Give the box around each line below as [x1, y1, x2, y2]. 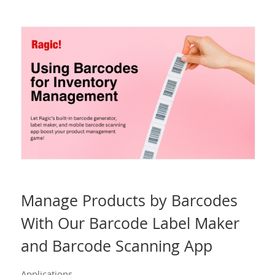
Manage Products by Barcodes [20, 189, 238, 211]
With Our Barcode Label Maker [20, 212, 239, 233]
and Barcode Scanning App [20, 234, 212, 256]
